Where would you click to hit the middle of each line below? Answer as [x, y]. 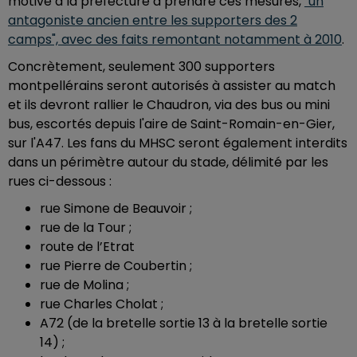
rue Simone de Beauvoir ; [116, 209]
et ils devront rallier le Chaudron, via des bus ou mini [169, 105]
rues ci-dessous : [60, 182]
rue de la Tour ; [86, 228]
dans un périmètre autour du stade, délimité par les [168, 163]
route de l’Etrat [89, 247]
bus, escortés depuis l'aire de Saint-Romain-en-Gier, [171, 124]
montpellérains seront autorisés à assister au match [172, 86]
